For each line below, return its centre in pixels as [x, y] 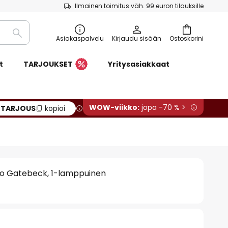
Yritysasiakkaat [138, 64]
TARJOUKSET [48, 64]
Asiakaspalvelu [80, 38]
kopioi [55, 108]
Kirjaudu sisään [137, 38]
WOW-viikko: [114, 107]
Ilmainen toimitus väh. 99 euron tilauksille [139, 6]
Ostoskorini [187, 38]
